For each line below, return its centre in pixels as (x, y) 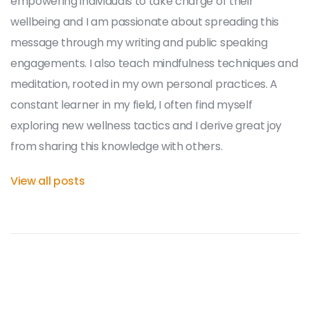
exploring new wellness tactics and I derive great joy (146, 125)
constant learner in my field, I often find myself (131, 104)
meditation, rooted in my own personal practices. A (144, 84)
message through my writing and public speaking (139, 42)
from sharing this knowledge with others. (117, 146)
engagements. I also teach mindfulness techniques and (154, 63)
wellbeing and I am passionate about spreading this (145, 21)
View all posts (48, 181)
